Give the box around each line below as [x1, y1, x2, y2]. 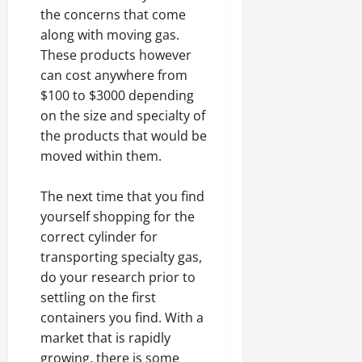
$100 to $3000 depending [40, 86, 194, 104]
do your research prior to [40, 267, 196, 286]
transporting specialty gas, [40, 247, 202, 266]
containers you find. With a [40, 308, 204, 326]
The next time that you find [40, 187, 204, 205]
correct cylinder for [40, 227, 158, 246]
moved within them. [40, 146, 162, 165]
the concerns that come [40, 5, 186, 23]
